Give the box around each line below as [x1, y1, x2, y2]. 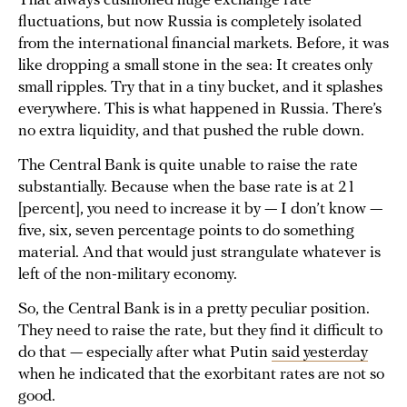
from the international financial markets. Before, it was [18, 35, 389, 54]
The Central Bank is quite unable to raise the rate [18, 157, 358, 175]
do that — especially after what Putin [18, 344, 272, 362]
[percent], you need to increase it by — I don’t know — [18, 201, 382, 219]
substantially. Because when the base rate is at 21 [18, 179, 356, 197]
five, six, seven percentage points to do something [18, 223, 354, 241]
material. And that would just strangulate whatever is [18, 244, 381, 263]
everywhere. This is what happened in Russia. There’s [18, 101, 382, 119]
